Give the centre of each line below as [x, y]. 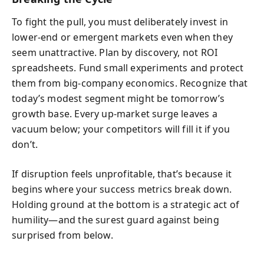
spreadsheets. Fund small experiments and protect [128, 67]
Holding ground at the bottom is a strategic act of [126, 204]
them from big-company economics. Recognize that [130, 83]
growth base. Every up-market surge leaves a [115, 113]
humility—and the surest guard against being [115, 220]
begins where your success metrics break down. [122, 189]
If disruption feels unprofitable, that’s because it [122, 174]
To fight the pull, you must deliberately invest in [120, 22]
